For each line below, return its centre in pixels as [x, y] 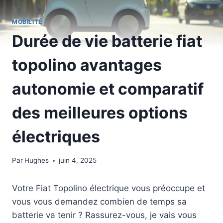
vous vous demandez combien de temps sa [99, 202]
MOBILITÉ [27, 21]
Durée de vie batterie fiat [107, 41]
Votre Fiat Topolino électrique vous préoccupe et [109, 188]
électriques [56, 136]
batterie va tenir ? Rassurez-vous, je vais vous [104, 215]
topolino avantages [87, 65]
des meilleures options [100, 112]
